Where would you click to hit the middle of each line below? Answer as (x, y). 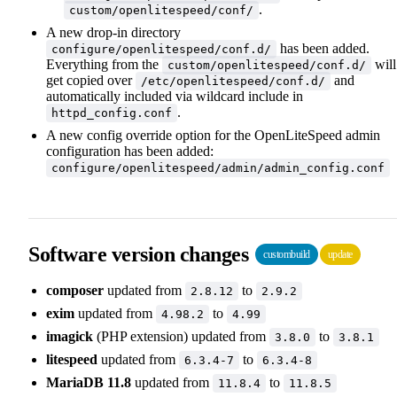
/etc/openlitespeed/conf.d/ (233, 81)
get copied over (91, 80)
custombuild (287, 254)
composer (75, 290)
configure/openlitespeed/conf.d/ (161, 49)
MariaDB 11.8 (89, 382)
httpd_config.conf (112, 113)
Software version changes (141, 254)
